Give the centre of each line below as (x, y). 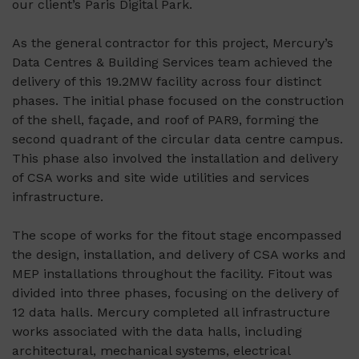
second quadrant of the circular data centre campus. (177, 139)
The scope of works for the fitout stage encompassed (177, 236)
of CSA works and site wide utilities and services (161, 178)
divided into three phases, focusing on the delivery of (175, 293)
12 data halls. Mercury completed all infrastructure (171, 313)
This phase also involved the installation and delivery (175, 159)
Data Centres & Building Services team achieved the (172, 63)
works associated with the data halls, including (157, 332)
